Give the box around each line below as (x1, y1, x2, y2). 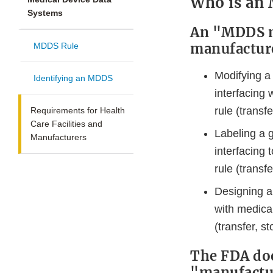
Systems (27, 8, 63, 18)
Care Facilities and (30, 119, 102, 129)
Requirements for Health (30, 105, 125, 116)
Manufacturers (30, 132, 87, 143)
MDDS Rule (34, 41, 79, 51)
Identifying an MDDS (34, 73, 113, 83)
